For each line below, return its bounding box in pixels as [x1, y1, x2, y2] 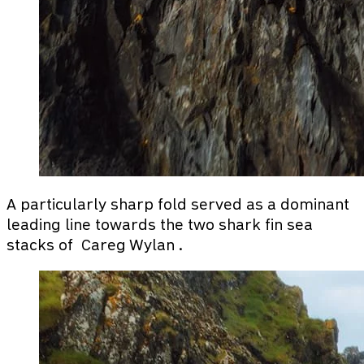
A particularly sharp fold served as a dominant [6, 196, 349, 212]
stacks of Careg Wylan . [6, 236, 183, 253]
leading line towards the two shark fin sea [6, 216, 313, 232]
